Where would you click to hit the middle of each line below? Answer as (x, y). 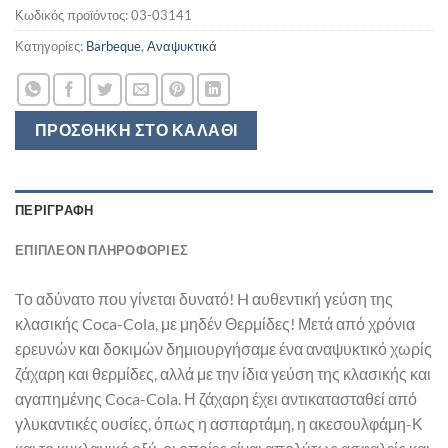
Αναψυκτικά (182, 45)
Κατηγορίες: (50, 45)
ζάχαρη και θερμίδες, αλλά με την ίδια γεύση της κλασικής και (223, 373)
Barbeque (113, 45)
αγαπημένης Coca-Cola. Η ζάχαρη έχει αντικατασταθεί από (216, 398)
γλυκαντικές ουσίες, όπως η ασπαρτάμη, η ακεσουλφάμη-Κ (219, 423)
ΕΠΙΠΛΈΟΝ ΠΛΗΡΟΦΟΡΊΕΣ (102, 249)
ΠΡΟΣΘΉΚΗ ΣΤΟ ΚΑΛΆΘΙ (136, 129)
